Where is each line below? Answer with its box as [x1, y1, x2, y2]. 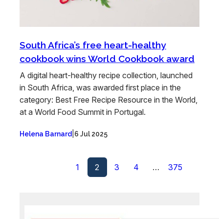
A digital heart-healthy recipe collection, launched [20, 70, 193, 81]
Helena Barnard [20, 130, 72, 138]
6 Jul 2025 [74, 130, 108, 138]
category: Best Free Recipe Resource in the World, [20, 95, 197, 105]
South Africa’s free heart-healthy [20, 40, 166, 51]
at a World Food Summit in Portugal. [20, 107, 146, 117]
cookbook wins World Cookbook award [20, 53, 195, 65]
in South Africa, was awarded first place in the [20, 83, 181, 93]
